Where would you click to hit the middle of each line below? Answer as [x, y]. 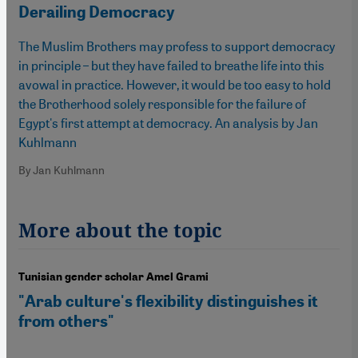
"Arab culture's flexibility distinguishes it [168, 302]
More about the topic [120, 230]
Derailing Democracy [97, 12]
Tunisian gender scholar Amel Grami [113, 277]
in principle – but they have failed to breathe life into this [171, 66]
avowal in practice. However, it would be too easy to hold [175, 85]
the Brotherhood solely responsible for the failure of [162, 104]
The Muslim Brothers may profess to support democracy [177, 46]
